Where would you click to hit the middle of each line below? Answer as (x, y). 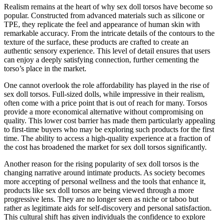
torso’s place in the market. (45, 68)
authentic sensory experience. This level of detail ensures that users (107, 51)
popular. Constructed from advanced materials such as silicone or (104, 15)
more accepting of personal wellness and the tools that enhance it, (105, 181)
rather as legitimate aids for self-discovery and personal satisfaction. (108, 208)
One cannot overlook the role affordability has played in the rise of (107, 85)
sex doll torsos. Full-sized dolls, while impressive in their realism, (104, 94)
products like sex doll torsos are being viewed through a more (99, 190)
